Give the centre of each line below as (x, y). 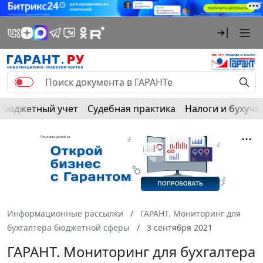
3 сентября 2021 (178, 227)
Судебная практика (131, 108)
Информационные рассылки (65, 213)
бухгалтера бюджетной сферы (68, 227)
